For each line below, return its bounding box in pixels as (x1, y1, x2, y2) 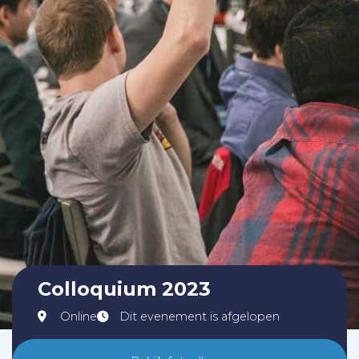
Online (60, 309, 97, 325)
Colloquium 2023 (38, 277, 211, 301)
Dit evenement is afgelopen (119, 309, 280, 325)
